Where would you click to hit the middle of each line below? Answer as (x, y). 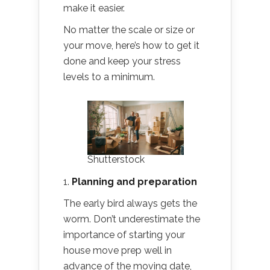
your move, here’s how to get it (131, 46)
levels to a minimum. (110, 77)
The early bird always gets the (130, 204)
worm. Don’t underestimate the (132, 219)
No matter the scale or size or (129, 30)
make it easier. (94, 8)
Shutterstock (116, 160)
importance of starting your (124, 235)
